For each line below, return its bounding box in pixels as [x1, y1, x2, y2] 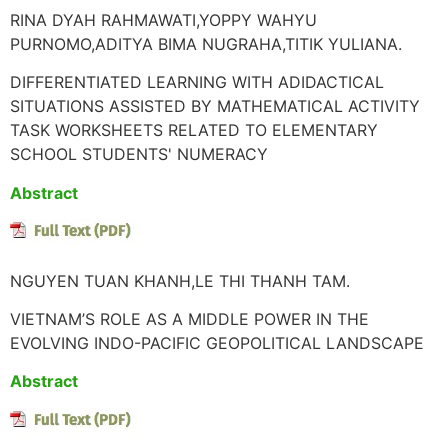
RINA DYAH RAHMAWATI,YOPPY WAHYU [10, 10, 317, 31]
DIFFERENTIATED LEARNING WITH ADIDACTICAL [10, 72, 384, 93]
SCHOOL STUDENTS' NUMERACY [10, 144, 268, 165]
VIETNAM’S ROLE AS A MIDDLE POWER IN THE [10, 308, 369, 329]
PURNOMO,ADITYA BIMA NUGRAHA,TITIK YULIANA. [10, 34, 402, 55]
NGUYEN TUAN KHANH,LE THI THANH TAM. [10, 270, 350, 291]
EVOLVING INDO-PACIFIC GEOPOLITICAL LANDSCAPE [10, 332, 424, 353]
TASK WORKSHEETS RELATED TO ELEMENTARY [10, 120, 378, 141]
